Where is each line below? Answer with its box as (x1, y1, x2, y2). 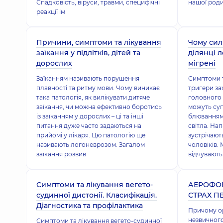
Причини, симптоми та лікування (36, 38, 161, 47)
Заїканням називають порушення (36, 75, 139, 82)
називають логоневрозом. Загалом (36, 141, 145, 148)
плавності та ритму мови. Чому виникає (36, 84, 160, 92)
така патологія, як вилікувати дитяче (36, 94, 150, 101)
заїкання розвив (36, 150, 86, 158)
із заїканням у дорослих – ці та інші (36, 112, 143, 120)
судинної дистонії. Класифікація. (36, 191, 157, 200)
